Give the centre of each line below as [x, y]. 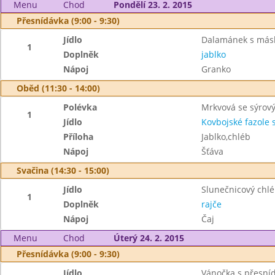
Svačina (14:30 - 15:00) [63, 170]
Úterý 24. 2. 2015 [149, 238]
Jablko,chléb [226, 137]
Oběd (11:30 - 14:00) [58, 88]
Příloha [79, 137]
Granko [216, 69]
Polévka [80, 107]
